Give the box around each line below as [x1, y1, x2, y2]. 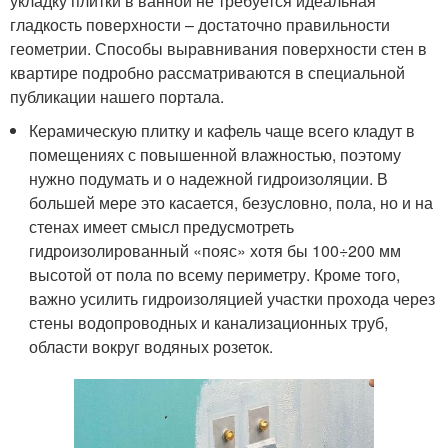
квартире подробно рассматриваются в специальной [10, 61, 405, 84]
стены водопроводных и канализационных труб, [29, 311, 389, 334]
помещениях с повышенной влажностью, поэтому [29, 143, 402, 166]
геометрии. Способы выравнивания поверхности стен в [10, 37, 427, 60]
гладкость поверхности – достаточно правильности [10, 13, 390, 36]
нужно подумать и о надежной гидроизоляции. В [29, 167, 389, 190]
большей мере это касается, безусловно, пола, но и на [29, 191, 434, 214]
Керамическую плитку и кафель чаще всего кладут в [29, 119, 416, 142]
